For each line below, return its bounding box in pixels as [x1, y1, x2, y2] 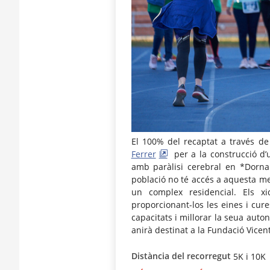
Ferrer [131, 148, 156, 160]
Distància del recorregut [131, 250, 231, 262]
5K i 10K [230, 250, 266, 262]
